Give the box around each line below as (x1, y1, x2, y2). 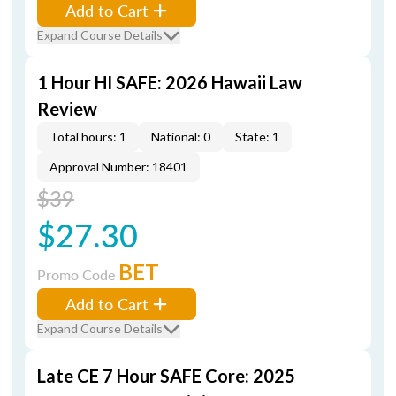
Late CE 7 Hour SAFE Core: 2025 (37, 365, 295, 386)
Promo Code (37, 264, 118, 285)
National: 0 (151, 129, 210, 144)
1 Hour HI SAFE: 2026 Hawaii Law (37, 72, 302, 93)
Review (37, 98, 97, 119)
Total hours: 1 (49, 129, 126, 144)
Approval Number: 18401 (49, 159, 187, 174)
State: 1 (235, 129, 279, 144)
